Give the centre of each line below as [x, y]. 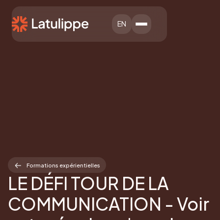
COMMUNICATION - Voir [109, 204]
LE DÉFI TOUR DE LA [88, 183]
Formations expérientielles [64, 165]
